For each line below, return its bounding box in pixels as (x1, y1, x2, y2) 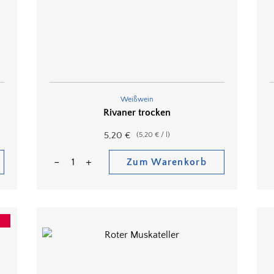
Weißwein (120, 95, 154, 103)
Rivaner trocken (103, 107, 171, 119)
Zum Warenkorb (127, 157, 207, 168)
